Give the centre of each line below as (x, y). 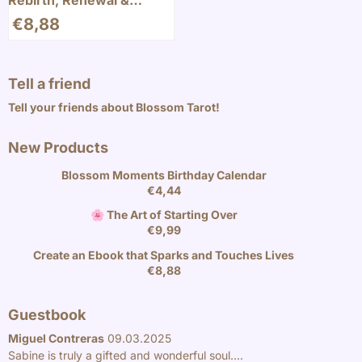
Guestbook (47, 314)
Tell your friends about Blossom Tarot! (115, 107)
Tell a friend (49, 84)
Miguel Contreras (56, 338)
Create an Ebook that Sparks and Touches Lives (164, 255)
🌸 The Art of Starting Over (164, 215)
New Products (58, 148)
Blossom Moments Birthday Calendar (164, 175)
